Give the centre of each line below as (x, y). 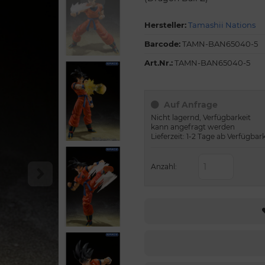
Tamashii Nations (222, 25)
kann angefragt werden (193, 127)
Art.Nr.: (159, 63)
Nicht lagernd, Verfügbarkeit (201, 117)
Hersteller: (165, 25)
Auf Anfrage (191, 105)
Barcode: (162, 44)
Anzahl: (164, 167)
